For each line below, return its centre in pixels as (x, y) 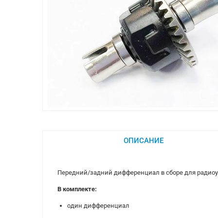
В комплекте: (77, 189)
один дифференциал (98, 206)
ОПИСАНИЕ (143, 141)
